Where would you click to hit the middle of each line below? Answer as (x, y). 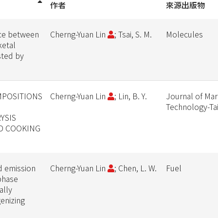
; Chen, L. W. (135, 168)
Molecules (184, 34)
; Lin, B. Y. (130, 96)
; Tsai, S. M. (133, 34)
